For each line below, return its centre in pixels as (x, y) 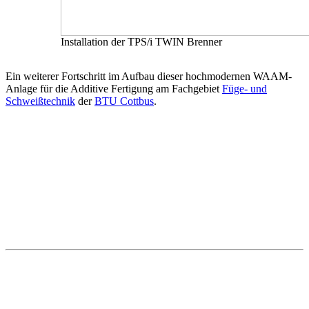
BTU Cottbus (124, 101)
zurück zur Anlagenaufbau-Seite (103, 167)
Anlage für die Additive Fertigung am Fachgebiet (114, 88)
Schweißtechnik (40, 101)
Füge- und (245, 88)
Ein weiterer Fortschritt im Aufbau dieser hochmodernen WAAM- (149, 76)
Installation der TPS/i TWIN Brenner (141, 41)
